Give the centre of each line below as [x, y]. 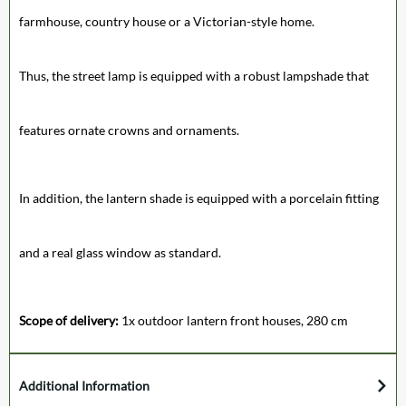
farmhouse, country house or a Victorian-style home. [168, 21]
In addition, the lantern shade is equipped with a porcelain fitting [199, 198]
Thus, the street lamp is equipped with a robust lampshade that [194, 75]
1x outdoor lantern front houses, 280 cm [235, 320]
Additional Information [84, 385]
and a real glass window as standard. [120, 252]
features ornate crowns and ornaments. [129, 130]
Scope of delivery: [70, 320]
